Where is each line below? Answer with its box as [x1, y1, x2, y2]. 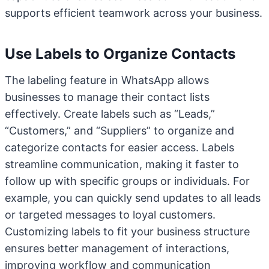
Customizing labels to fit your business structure [5, 225, 250, 238]
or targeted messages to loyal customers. [5, 208, 216, 221]
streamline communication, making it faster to [5, 158, 239, 171]
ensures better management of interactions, [5, 242, 229, 255]
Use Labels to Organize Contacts [5, 45, 235, 62]
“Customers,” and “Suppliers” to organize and [5, 124, 234, 137]
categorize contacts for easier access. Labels [5, 141, 234, 154]
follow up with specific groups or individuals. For [5, 175, 250, 187]
